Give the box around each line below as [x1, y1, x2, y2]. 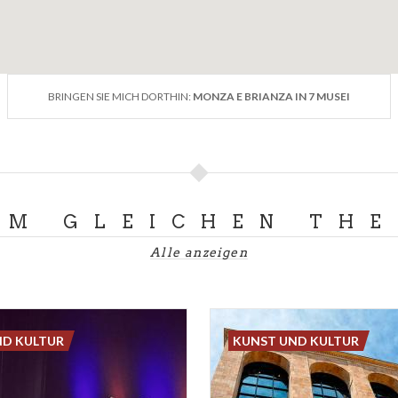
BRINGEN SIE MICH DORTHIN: [48, 89, 193, 103]
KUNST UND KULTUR [233, 332, 360, 348]
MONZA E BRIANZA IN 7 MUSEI [193, 89, 350, 103]
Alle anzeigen [149, 244, 249, 259]
